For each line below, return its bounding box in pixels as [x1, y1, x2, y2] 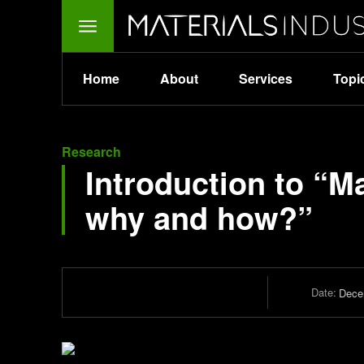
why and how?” [85, 195, 313, 240]
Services [239, 69, 292, 88]
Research [62, 142, 121, 161]
